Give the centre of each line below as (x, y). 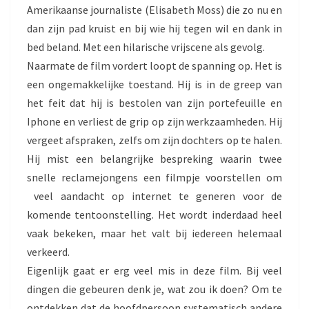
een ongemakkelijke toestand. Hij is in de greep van (154, 84)
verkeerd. (48, 251)
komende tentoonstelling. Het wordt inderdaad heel (154, 214)
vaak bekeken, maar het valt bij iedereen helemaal (154, 233)
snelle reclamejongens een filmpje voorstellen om (154, 177)
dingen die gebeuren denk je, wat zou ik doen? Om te (154, 289)
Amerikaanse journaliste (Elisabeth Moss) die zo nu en (154, 9)
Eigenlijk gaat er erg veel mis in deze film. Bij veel (154, 270)
